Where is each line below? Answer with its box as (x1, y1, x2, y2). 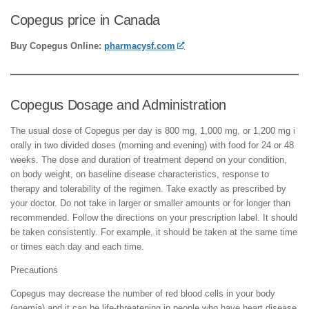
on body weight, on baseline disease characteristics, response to (10, 168, 269, 179)
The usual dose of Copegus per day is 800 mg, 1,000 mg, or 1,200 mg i (10, 125, 295, 136)
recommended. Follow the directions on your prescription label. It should (10, 212, 297, 223)
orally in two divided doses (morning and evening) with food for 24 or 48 (10, 139, 294, 150)
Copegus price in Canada (10, 12, 161, 28)
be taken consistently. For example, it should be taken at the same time (10, 226, 297, 237)
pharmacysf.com (104, 40, 175, 51)
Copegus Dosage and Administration (10, 97, 227, 112)
